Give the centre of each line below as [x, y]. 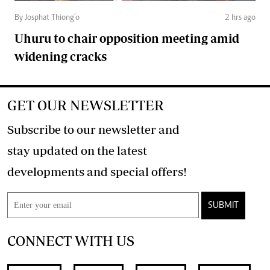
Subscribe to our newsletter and [93, 129]
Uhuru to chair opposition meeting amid [127, 38]
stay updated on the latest [77, 150]
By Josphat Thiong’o [47, 18]
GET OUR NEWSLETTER [86, 105]
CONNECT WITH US [71, 240]
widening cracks [61, 56]
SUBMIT [223, 205]
